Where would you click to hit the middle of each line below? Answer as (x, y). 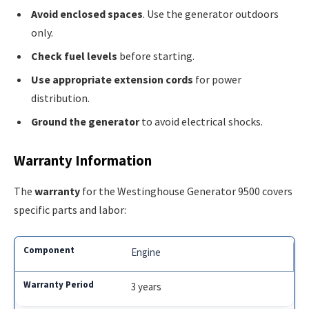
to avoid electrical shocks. (201, 121)
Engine (146, 252)
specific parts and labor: (70, 209)
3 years (147, 287)
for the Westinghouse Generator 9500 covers (186, 191)
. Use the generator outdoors (211, 13)
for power (217, 79)
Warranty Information (83, 161)
